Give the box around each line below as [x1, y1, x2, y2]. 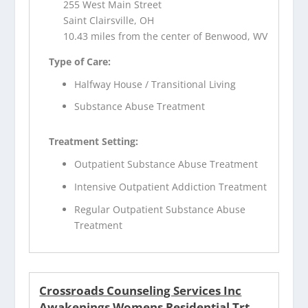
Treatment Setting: [49, 135, 139, 148]
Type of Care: [49, 54, 111, 68]
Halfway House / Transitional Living [74, 77, 236, 91]
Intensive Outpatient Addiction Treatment [74, 180, 267, 194]
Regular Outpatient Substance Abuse [74, 202, 246, 216]
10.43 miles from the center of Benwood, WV [63, 29, 268, 43]
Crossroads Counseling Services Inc [39, 282, 242, 298]
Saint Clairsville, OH [63, 13, 155, 27]
